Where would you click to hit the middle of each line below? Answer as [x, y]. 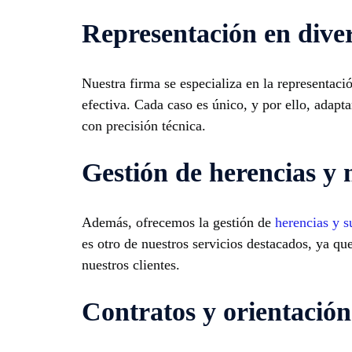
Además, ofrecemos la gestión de [178, 222]
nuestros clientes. [131, 264]
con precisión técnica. [144, 125]
